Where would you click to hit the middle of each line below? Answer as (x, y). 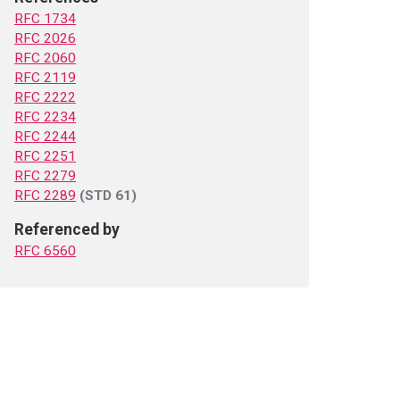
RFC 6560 (45, 251)
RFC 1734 (45, 19)
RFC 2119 (45, 78)
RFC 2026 (45, 38)
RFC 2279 (45, 176)
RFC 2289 (45, 196)
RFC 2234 (45, 117)
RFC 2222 (45, 97)
